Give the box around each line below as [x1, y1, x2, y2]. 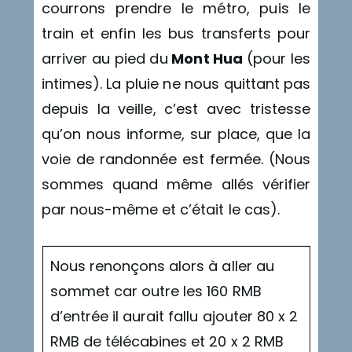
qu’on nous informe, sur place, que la [41, 124, 311, 145]
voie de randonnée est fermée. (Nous [41, 149, 311, 170]
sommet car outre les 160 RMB [49, 281, 262, 302]
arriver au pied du [41, 49, 168, 69]
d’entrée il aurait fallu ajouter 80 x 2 [49, 306, 299, 327]
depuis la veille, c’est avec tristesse [41, 99, 311, 119]
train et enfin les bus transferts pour [41, 24, 311, 44]
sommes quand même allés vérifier [41, 174, 311, 195]
